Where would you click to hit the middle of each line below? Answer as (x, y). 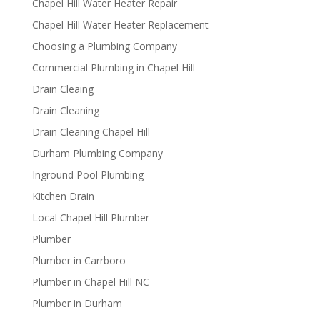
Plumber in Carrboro (79, 260)
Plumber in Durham (77, 303)
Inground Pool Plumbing (87, 174)
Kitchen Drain (63, 196)
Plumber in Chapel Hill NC (90, 281)
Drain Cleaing (62, 89)
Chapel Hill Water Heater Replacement (120, 24)
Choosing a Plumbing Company (104, 46)
